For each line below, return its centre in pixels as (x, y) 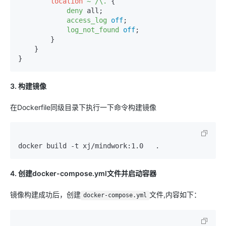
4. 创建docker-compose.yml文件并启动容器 (83, 174)
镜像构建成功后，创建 (45, 195)
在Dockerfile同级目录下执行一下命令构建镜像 (83, 107)
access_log (87, 20)
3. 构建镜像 (28, 86)
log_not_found (93, 30)
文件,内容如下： (175, 195)
